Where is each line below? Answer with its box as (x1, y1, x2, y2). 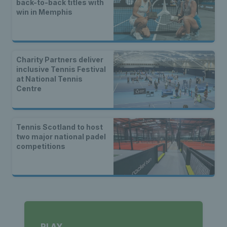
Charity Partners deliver (16, 55, 103, 64)
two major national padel (16, 132, 106, 141)
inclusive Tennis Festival (16, 65, 106, 74)
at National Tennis (16, 74, 83, 84)
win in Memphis (16, 7, 72, 16)
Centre (16, 84, 42, 93)
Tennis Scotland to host (16, 122, 103, 131)
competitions (16, 141, 65, 150)
